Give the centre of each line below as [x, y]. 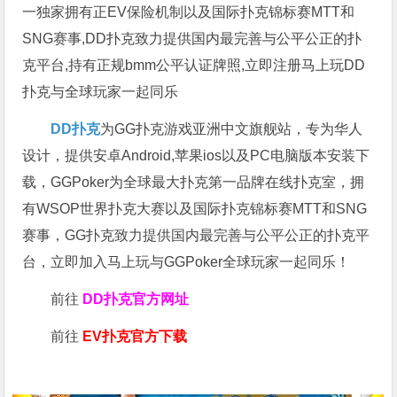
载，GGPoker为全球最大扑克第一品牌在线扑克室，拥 [194, 182]
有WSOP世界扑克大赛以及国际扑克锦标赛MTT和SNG [195, 208]
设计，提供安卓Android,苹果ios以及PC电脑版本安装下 [196, 155]
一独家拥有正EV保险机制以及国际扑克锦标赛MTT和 [189, 12]
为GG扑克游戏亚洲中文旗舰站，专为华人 [232, 128]
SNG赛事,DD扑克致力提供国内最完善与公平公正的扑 [192, 38]
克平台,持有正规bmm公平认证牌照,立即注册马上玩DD [194, 65]
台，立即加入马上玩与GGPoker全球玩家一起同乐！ [187, 261]
